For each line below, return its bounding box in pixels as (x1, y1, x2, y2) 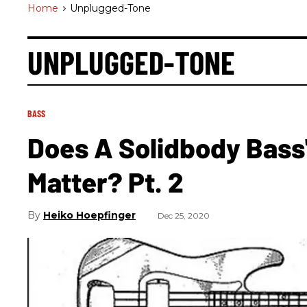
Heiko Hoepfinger (43, 209, 136, 221)
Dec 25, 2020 (158, 210, 210, 221)
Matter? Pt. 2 (27, 165, 184, 198)
